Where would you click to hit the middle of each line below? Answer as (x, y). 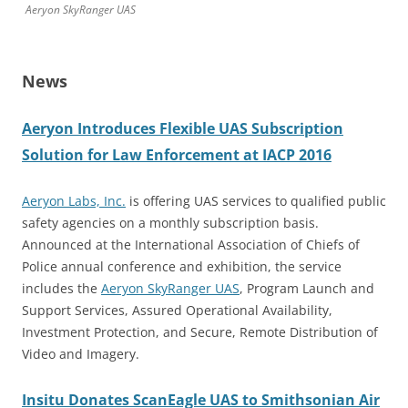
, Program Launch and (307, 288)
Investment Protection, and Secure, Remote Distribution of (200, 331)
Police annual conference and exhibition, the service (182, 266)
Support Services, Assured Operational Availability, (177, 310)
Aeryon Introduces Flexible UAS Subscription (183, 128)
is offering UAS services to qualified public (256, 200)
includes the (61, 288)
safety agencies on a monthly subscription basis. (170, 222)
